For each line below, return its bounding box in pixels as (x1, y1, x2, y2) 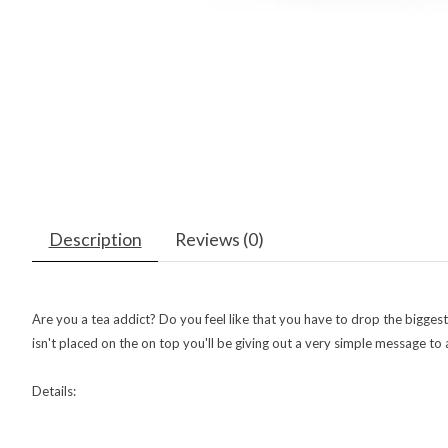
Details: (32, 383, 76, 400)
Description (48, 229, 142, 251)
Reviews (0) (174, 229, 264, 251)
